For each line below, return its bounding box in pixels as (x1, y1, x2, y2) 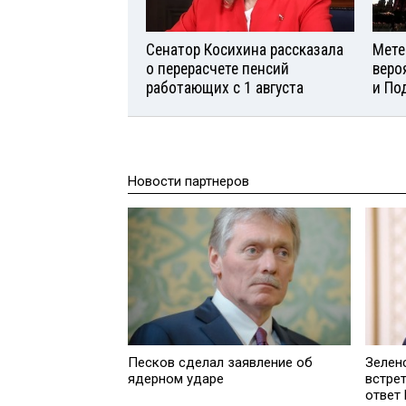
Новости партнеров (128, 173, 249, 190)
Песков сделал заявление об (128, 353, 314, 371)
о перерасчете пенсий (146, 60, 289, 79)
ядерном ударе (128, 370, 225, 387)
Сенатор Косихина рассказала (146, 41, 343, 60)
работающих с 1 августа (146, 79, 304, 98)
